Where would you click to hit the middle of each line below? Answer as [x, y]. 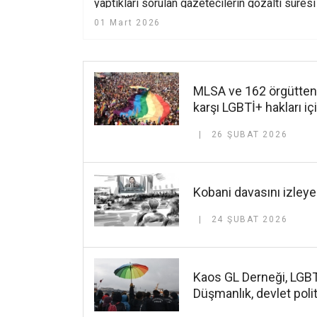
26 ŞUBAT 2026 [249, 135]
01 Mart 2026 [127, 23]
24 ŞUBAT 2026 [249, 220]
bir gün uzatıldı [130, 17]
